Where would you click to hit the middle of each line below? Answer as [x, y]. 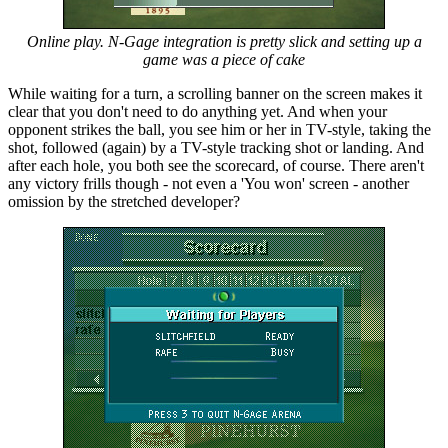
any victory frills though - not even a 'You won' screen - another [208, 184]
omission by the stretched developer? [124, 202]
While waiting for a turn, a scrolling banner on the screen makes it [215, 94]
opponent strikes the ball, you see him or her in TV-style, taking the [219, 130]
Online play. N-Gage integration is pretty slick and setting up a [224, 42]
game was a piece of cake [224, 60]
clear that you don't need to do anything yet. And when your [197, 112]
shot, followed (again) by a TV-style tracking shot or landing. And [216, 148]
